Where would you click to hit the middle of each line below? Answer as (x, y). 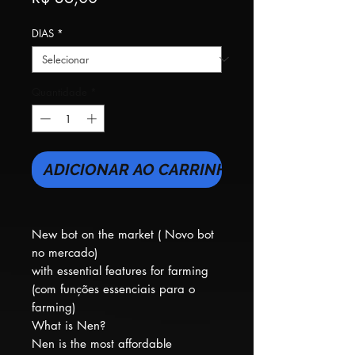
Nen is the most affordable (102, 344)
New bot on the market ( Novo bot (123, 235)
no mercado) (65, 253)
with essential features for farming (120, 271)
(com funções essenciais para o (113, 289)
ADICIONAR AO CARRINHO (141, 170)
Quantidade (59, 92)
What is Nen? (69, 326)
